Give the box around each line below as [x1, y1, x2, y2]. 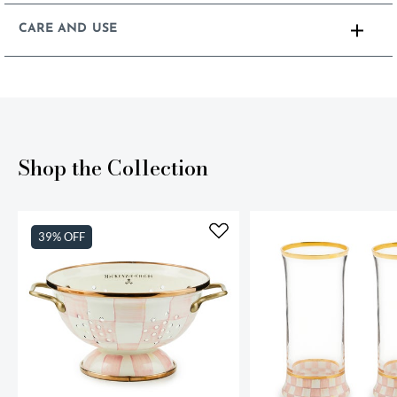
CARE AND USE [19, 22, 117, 36]
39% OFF [38, 230, 85, 245]
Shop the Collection [18, 152, 208, 185]
